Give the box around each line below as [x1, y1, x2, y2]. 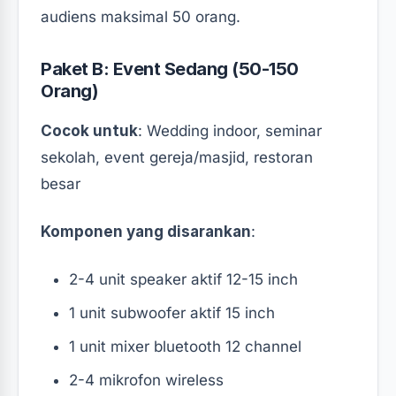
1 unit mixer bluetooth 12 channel [69, 337, 301, 355]
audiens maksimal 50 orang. [41, 7, 240, 26]
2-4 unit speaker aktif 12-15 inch [69, 270, 298, 288]
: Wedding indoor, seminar [138, 121, 322, 140]
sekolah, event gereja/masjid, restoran [41, 148, 313, 166]
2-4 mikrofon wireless [69, 370, 224, 389]
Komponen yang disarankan [41, 222, 251, 240]
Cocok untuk [41, 121, 138, 140]
